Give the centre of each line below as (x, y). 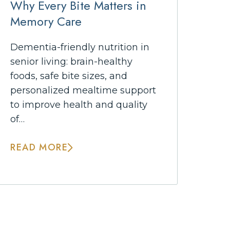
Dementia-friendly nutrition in (80, 47)
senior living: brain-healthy (72, 61)
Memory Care (46, 21)
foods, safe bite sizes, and (69, 76)
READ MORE (39, 147)
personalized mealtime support (83, 90)
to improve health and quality (79, 104)
